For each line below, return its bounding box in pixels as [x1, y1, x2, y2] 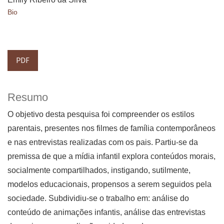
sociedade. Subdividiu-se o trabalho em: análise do [7, 194, 189, 203]
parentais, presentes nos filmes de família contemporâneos [7, 124, 215, 133]
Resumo [7, 91, 48, 104]
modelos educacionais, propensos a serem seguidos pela [7, 180, 211, 189]
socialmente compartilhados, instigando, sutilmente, [7, 166, 190, 175]
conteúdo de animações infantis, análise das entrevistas [7, 208, 205, 217]
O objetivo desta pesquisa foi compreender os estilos [7, 110, 194, 119]
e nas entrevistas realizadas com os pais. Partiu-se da [7, 138, 198, 147]
